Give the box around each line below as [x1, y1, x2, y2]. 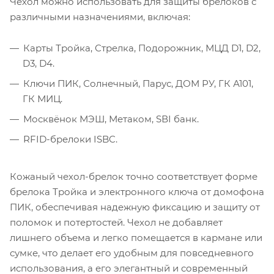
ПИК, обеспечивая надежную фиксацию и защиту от [10, 201, 260, 213]
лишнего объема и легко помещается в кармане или [10, 232, 262, 244]
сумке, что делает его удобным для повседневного [10, 247, 254, 259]
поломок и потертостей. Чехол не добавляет [10, 217, 223, 229]
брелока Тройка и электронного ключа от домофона [10, 186, 264, 198]
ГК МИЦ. [23, 93, 62, 105]
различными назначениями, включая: [10, 11, 190, 23]
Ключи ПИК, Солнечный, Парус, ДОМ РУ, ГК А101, [23, 78, 253, 90]
